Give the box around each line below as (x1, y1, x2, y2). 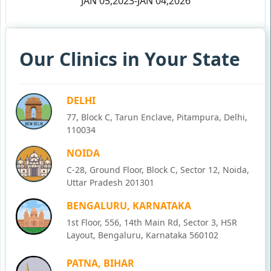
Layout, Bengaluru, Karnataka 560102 (67, 229, 218, 241)
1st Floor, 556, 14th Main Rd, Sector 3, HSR (67, 217, 237, 228)
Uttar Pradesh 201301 (67, 177, 154, 188)
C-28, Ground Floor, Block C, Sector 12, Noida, (67, 164, 249, 175)
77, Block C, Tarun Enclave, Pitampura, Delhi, (67, 111, 247, 123)
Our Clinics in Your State (19, 47, 240, 71)
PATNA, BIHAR (67, 256, 134, 270)
